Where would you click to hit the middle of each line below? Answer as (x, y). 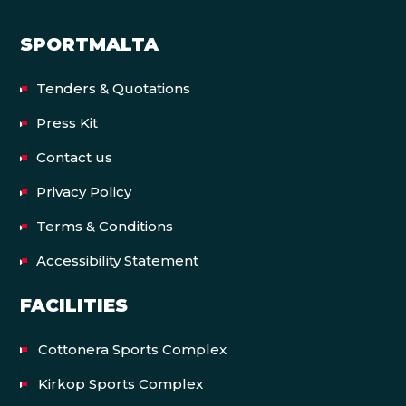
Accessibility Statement (117, 260)
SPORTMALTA (90, 44)
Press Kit (67, 122)
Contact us (74, 157)
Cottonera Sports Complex (133, 349)
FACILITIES (74, 305)
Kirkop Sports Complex (121, 383)
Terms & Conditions (104, 226)
